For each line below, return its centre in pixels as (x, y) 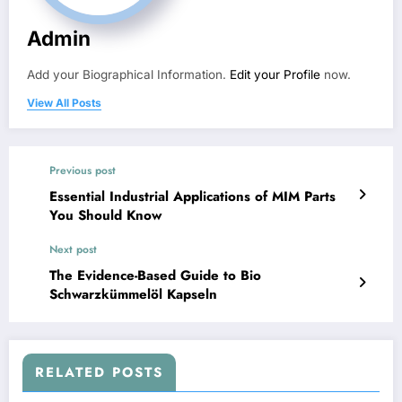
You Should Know (105, 215)
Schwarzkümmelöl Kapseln (133, 294)
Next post (73, 249)
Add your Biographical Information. (128, 74)
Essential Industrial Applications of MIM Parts (192, 196)
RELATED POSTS (99, 372)
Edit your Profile (275, 74)
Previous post (83, 170)
